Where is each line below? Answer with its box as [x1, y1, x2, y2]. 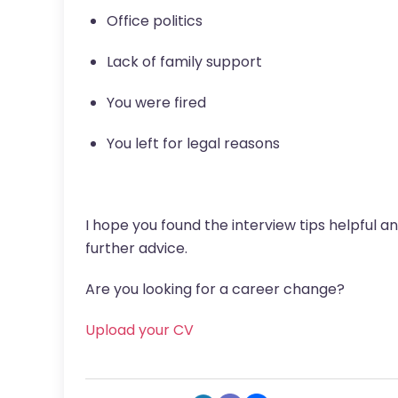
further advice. [85, 237, 187, 259]
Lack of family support [107, 51, 262, 72]
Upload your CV [85, 319, 194, 340]
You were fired [107, 92, 206, 113]
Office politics [107, 10, 203, 31]
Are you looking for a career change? [85, 278, 345, 299]
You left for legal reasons [107, 132, 280, 154]
